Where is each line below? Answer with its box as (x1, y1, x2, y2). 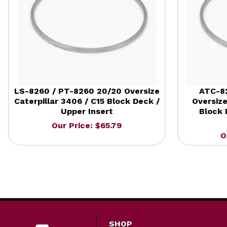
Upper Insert (60, 106, 113, 116)
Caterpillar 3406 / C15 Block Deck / (14, 96, 160, 106)
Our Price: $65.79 (52, 120, 122, 130)
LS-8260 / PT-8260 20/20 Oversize (14, 86, 160, 96)
